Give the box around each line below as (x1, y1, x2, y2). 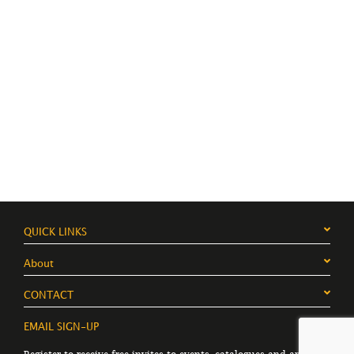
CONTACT (24, 291, 73, 300)
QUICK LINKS (24, 228, 87, 237)
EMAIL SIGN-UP (24, 322, 99, 332)
